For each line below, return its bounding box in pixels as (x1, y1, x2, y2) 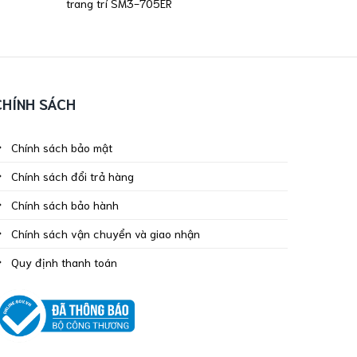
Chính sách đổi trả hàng (11, 167, 135, 183)
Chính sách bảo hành (11, 196, 120, 212)
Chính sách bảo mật (11, 139, 113, 155)
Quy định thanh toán (11, 253, 118, 269)
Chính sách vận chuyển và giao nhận (11, 225, 201, 241)
